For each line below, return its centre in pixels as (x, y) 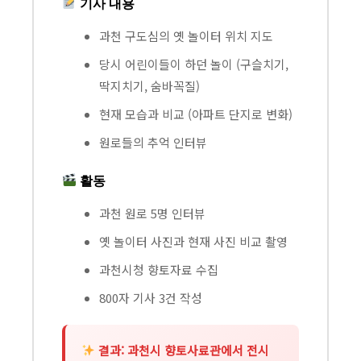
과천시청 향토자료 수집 (159, 269)
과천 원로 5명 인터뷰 (152, 213)
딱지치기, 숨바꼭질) (149, 85)
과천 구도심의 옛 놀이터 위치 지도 (186, 35)
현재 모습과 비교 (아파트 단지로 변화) (196, 114)
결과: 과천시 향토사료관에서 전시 (183, 350)
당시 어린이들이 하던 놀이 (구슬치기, (194, 64)
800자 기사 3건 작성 (151, 297)
